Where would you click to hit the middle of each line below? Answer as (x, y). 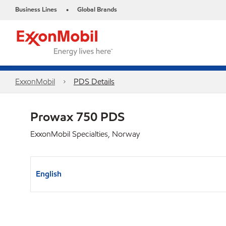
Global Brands (97, 10)
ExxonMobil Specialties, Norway (85, 134)
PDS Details (94, 81)
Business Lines (36, 10)
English (49, 174)
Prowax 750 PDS (77, 117)
